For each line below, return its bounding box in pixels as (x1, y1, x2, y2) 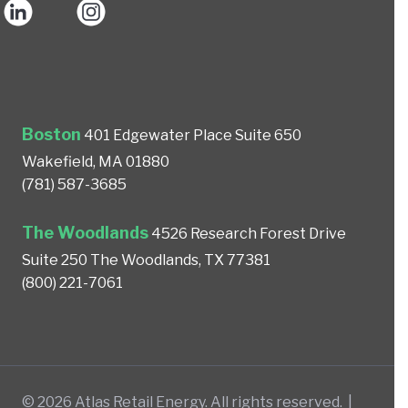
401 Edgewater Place (81, 126, 232, 144)
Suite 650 (232, 126, 301, 144)
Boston (22, 124, 81, 144)
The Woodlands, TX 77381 (87, 250, 270, 269)
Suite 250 (22, 250, 87, 269)
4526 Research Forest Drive (148, 224, 346, 242)
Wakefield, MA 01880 (22, 152, 169, 170)
